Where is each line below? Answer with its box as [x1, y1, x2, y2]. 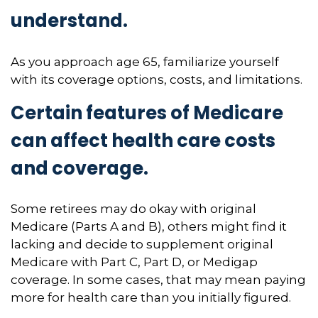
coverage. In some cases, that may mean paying [11, 273, 306, 287]
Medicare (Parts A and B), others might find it [11, 219, 287, 234]
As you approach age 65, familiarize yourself [11, 54, 279, 69]
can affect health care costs [11, 127, 275, 153]
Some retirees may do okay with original [11, 202, 256, 216]
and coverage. [11, 155, 148, 181]
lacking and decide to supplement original [11, 237, 273, 251]
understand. [11, 8, 128, 33]
